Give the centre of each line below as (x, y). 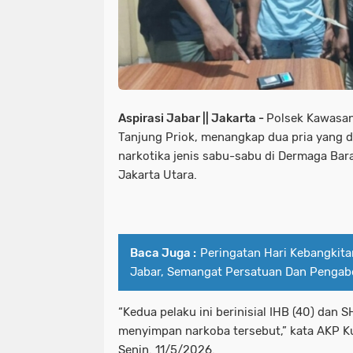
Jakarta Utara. (158, 175)
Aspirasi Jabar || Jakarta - (192, 119)
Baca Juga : (163, 253)
